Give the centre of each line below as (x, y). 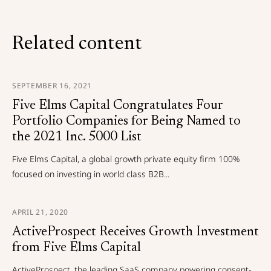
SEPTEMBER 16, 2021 (52, 86)
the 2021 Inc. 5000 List (77, 137)
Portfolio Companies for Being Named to (126, 122)
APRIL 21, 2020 (41, 212)
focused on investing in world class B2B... (91, 174)
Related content (77, 44)
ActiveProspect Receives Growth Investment (135, 232)
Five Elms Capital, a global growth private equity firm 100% (126, 159)
